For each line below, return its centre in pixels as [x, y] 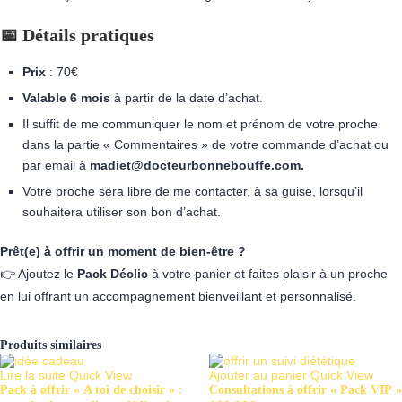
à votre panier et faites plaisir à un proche [268, 274]
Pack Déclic [113, 274]
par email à [56, 165]
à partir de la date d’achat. [187, 98]
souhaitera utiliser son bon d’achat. [122, 212]
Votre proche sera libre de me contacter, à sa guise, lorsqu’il [192, 191]
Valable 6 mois [66, 98]
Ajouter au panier [258, 375]
